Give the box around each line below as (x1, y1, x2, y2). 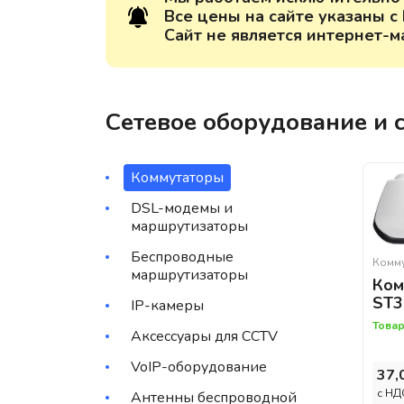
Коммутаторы (131, 168, 224, 188)
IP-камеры (131, 296, 204, 317)
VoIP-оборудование (131, 357, 267, 378)
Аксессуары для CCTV (131, 326, 278, 347)
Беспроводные (131, 247, 234, 268)
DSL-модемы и (131, 198, 233, 219)
